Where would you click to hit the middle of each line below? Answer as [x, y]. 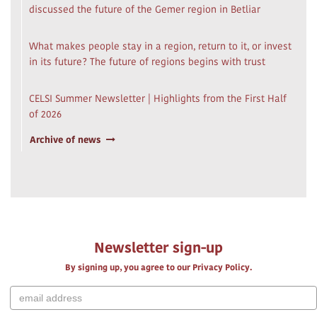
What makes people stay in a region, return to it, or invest [160, 46]
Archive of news [65, 140]
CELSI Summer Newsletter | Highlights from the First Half [158, 98]
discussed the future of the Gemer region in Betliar [145, 9]
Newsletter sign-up [158, 248]
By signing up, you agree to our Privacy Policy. [158, 267]
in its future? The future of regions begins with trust [147, 62]
